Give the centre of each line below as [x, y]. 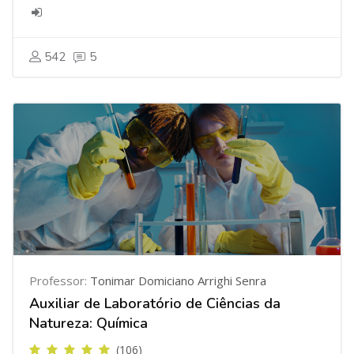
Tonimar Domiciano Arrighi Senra [178, 281]
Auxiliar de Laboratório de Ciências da [155, 303]
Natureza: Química [88, 323]
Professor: [60, 281]
